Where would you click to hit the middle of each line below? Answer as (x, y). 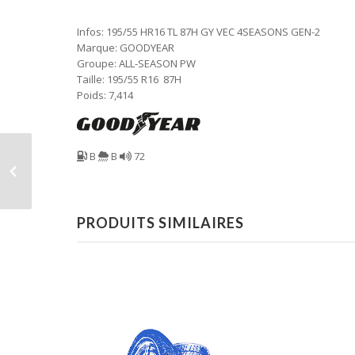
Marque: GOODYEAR (126, 47)
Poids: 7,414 (105, 95)
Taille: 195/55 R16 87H (129, 79)
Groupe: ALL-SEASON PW (136, 63)
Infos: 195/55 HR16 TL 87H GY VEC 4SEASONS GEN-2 (198, 31)
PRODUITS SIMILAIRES (160, 222)
